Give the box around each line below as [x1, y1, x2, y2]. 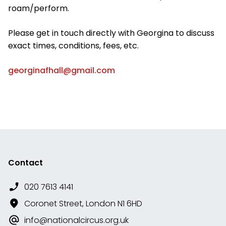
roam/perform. [8, 3, 69, 15]
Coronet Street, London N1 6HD [24, 198, 142, 210]
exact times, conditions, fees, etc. [8, 40, 139, 52]
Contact [8, 157, 43, 169]
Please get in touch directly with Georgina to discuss [8, 27, 214, 39]
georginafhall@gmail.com [8, 65, 115, 77]
